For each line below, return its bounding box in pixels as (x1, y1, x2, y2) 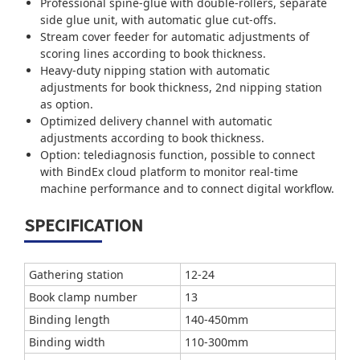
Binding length (29, 312, 110, 328)
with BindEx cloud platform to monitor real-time (40, 164, 298, 180)
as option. (40, 96, 93, 112)
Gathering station (29, 267, 124, 283)
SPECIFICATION (24, 213, 143, 237)
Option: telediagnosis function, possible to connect (40, 147, 315, 163)
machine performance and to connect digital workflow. (40, 181, 334, 197)
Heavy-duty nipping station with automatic (40, 63, 270, 79)
